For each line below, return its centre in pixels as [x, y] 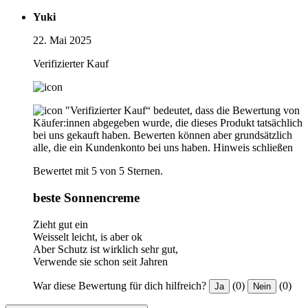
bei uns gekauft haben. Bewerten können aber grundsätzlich [163, 135]
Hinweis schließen [253, 148]
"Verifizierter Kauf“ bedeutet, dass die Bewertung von [183, 111]
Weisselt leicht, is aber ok [88, 236]
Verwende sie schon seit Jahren [100, 261]
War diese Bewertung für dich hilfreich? [120, 285]
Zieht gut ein [60, 224]
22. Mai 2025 [62, 41]
